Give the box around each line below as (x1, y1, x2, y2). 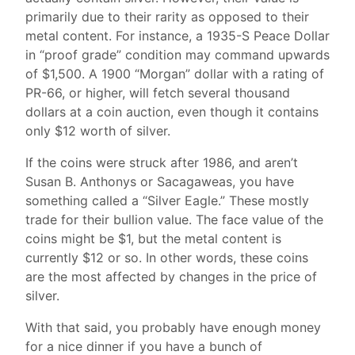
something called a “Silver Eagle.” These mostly (25, 193, 309, 209)
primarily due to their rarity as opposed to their (25, 9, 309, 25)
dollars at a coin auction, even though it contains (25, 104, 319, 120)
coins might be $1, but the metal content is (25, 231, 281, 247)
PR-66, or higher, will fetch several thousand (25, 85, 290, 101)
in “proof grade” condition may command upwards (25, 47, 330, 63)
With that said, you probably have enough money (25, 319, 321, 336)
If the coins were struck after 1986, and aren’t (25, 155, 298, 171)
